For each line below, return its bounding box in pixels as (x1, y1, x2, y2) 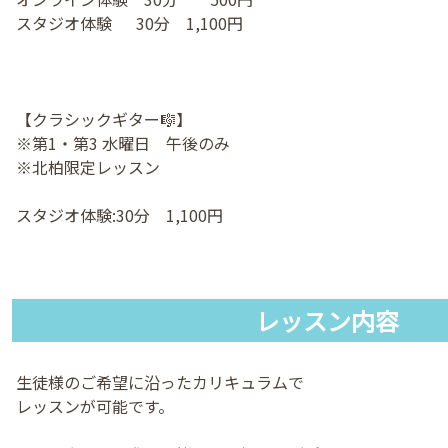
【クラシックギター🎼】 (16, 107, 192, 132)
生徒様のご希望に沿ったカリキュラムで (16, 370, 304, 395)
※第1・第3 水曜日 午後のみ (16, 131, 230, 156)
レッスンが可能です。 (16, 394, 174, 419)
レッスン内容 (254, 303, 399, 339)
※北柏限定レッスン (16, 155, 160, 180)
